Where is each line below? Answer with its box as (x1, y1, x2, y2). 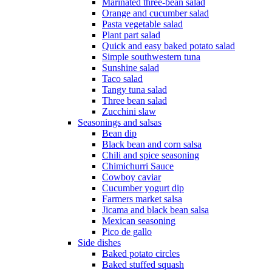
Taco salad (102, 73, 143, 84)
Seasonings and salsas (78, 117, 161, 128)
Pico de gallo (102, 226, 152, 237)
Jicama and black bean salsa (102, 205, 209, 216)
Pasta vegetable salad (102, 19, 183, 30)
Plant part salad (102, 30, 160, 41)
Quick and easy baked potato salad (102, 41, 235, 52)
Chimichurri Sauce (102, 161, 174, 172)
